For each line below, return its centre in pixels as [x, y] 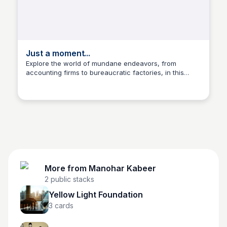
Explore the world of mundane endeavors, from [101, 63]
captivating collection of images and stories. [96, 82]
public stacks [71, 179]
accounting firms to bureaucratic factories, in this [105, 72]
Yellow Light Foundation [96, 195]
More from [67, 168]
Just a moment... [58, 53]
